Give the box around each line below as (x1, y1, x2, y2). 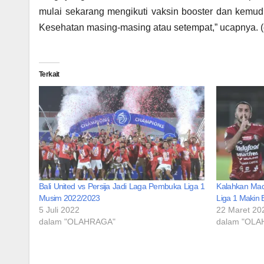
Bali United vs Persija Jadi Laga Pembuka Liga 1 (39, 181, 205, 192)
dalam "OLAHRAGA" (39, 217, 115, 227)
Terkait (39, 70, 60, 78)
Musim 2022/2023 (39, 193, 100, 203)
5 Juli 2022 (39, 205, 80, 215)
